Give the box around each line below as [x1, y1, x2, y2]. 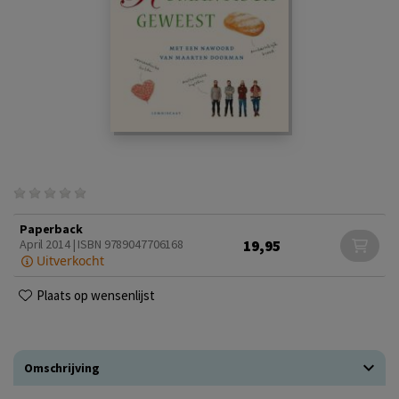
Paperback [20, 221, 83, 237]
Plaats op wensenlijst [37, 287, 155, 304]
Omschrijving [24, 360, 100, 376]
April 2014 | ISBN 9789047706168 [20, 236, 184, 252]
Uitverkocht [32, 252, 104, 269]
